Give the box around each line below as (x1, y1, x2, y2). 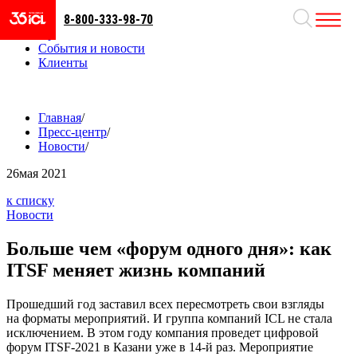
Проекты (38, 27, 87, 41)
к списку (6, 194, 54, 208)
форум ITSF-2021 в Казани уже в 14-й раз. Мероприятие (6, 340, 313, 355)
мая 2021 (19, 167, 67, 181)
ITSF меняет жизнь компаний (6, 260, 265, 281)
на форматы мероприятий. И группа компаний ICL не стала (6, 312, 332, 326)
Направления (38, 13, 111, 26)
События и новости (38, 41, 145, 55)
